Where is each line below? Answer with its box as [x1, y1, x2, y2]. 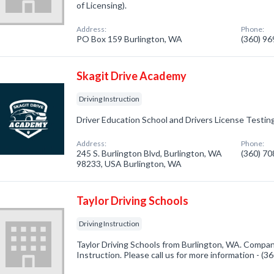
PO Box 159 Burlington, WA [76, 34, 183, 44]
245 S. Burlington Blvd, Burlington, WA [76, 148, 223, 158]
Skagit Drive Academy [76, 69, 187, 83]
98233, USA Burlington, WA [76, 158, 182, 169]
